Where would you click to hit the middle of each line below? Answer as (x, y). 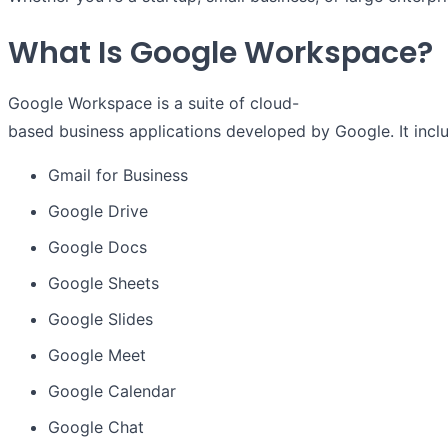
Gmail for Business (118, 175)
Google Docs (97, 247)
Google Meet (97, 355)
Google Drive (98, 211)
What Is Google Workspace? (220, 53)
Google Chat (96, 427)
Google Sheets (103, 283)
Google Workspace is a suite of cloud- (153, 103)
